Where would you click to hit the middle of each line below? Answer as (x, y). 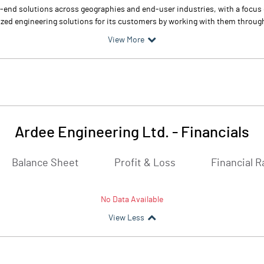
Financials (215, 133)
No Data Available (132, 200)
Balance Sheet (45, 163)
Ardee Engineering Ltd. (92, 133)
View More (126, 40)
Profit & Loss (145, 163)
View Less (126, 218)
